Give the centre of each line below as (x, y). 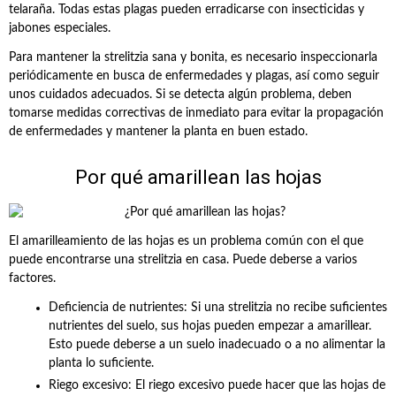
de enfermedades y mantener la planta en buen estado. (158, 132)
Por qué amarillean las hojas (198, 177)
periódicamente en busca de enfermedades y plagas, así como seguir (194, 76)
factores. (32, 278)
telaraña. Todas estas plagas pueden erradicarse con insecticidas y (187, 10)
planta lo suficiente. (101, 363)
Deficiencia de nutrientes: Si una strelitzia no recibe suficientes (218, 308)
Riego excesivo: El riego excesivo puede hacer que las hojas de (217, 385)
